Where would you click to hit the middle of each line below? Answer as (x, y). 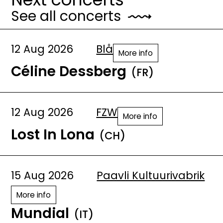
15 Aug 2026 (43, 176)
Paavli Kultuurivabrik (151, 176)
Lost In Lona (53, 135)
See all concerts (66, 16)
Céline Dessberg (69, 72)
